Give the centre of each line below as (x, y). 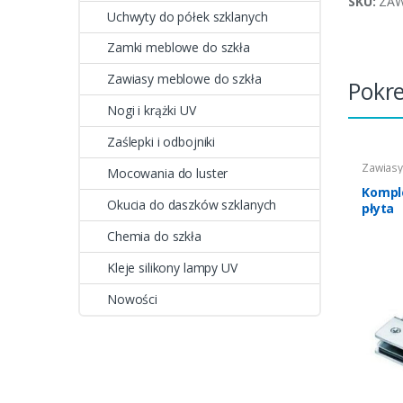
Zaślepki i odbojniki (161, 142)
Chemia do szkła (154, 236)
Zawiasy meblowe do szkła (184, 79)
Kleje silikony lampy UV (172, 267)
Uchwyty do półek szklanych (188, 16)
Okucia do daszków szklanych (192, 204)
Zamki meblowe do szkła (179, 48)
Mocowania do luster (168, 173)
